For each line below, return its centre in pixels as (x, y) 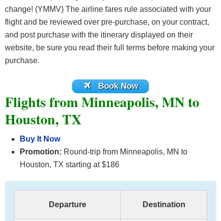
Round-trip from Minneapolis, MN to (125, 152)
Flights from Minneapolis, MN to (102, 102)
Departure (67, 205)
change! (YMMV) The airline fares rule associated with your (108, 9)
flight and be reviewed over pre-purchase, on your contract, (107, 22)
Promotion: (41, 152)
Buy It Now (40, 139)
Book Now (118, 86)
